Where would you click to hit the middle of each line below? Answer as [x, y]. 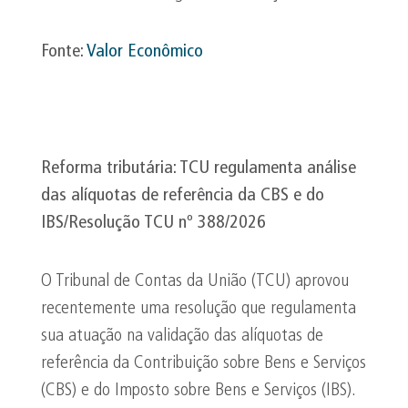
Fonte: [64, 52]
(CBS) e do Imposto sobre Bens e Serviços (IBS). [198, 391]
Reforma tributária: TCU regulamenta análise [199, 168]
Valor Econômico [145, 52]
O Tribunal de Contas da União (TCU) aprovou [195, 281]
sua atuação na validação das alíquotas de [182, 336]
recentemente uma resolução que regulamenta [199, 309]
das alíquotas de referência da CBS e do [183, 196]
